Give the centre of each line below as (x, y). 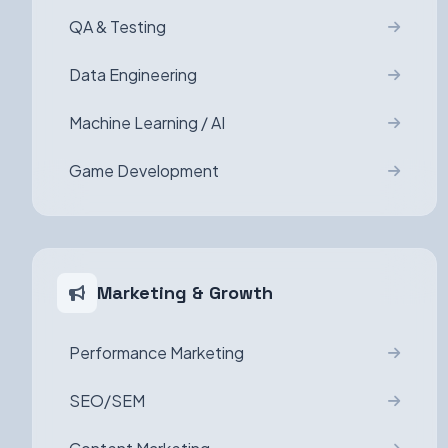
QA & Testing (117, 26)
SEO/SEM (107, 400)
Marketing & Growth (185, 292)
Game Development (144, 170)
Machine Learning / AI (147, 122)
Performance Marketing (156, 352)
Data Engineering (133, 74)
